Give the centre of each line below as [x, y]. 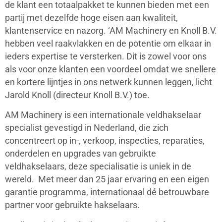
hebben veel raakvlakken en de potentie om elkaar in [108, 43]
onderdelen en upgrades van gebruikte [81, 154]
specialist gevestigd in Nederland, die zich [87, 128]
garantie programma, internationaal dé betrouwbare [107, 193]
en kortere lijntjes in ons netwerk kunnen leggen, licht [109, 82]
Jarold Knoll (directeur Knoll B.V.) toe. [77, 95]
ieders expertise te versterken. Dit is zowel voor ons [106, 56]
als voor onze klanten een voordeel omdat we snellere [111, 69]
